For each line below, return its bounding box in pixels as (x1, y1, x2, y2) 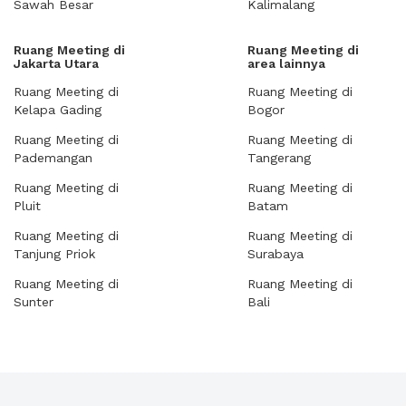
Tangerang (247, 150, 311, 165)
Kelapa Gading (14, 102, 101, 117)
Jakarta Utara (14, 56, 99, 71)
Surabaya (247, 246, 304, 261)
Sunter (14, 295, 53, 309)
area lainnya (247, 56, 325, 71)
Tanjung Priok (14, 246, 95, 261)
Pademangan (14, 150, 92, 165)
